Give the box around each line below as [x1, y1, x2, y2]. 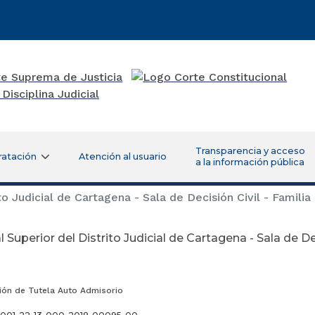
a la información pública [195, 156, 304, 167]
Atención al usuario [78, 150, 167, 162]
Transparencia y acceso [195, 145, 305, 156]
